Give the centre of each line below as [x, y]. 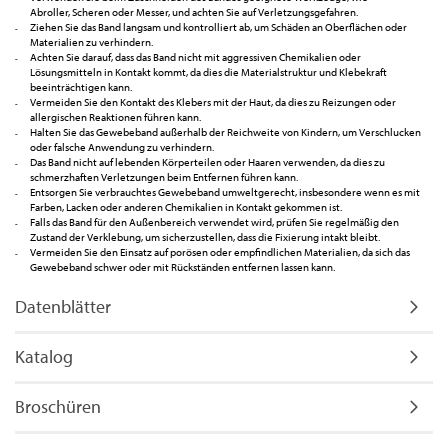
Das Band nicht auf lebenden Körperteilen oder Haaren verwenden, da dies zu [207, 161]
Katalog [44, 356]
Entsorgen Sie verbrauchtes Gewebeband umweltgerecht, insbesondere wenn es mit [225, 191]
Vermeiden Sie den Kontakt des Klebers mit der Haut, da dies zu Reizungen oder [213, 101]
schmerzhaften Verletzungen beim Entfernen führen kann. [164, 176]
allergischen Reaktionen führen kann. [115, 116]
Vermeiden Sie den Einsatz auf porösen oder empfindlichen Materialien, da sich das [220, 251]
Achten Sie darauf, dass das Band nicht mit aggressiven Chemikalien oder [195, 56]
